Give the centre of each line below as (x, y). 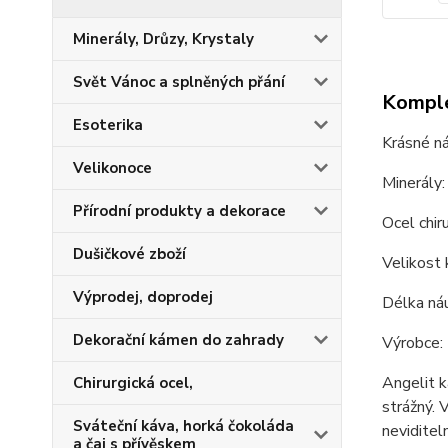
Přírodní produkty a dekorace (179, 211)
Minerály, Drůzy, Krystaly (163, 39)
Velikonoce (112, 168)
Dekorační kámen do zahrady (178, 340)
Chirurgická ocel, (133, 383)
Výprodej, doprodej (143, 297)
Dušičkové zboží (129, 254)
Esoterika (108, 125)
